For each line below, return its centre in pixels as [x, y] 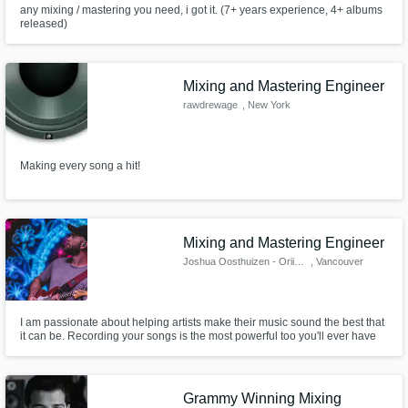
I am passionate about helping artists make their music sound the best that [202, 322]
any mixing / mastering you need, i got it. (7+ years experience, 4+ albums [201, 10]
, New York [266, 105]
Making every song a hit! [80, 166]
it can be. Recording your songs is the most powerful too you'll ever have [198, 336]
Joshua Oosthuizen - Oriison [300, 261]
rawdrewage [211, 105]
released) [43, 23]
